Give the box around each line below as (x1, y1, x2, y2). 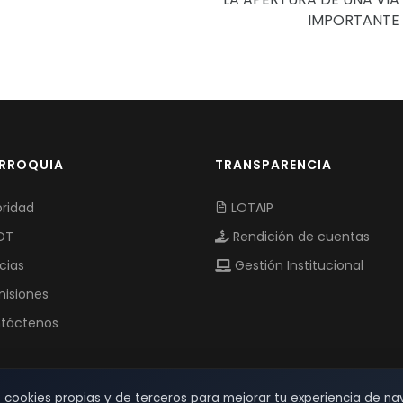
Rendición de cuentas (229, 228, 370, 246)
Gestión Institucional (231, 256, 363, 275)
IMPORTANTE (308, 10, 399, 31)
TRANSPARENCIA (215, 156, 332, 175)
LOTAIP (228, 199, 273, 218)
